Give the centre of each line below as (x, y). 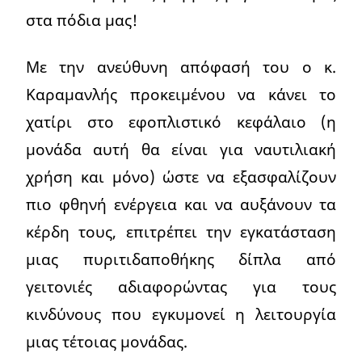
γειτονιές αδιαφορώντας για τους (181, 287)
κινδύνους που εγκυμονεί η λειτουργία (181, 314)
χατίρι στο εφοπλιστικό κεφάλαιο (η (181, 122)
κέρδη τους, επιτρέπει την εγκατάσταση (181, 232)
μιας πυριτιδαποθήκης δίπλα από (181, 259)
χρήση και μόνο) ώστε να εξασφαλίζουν (181, 177)
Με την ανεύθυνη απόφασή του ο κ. (181, 67)
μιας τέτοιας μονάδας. (107, 342)
